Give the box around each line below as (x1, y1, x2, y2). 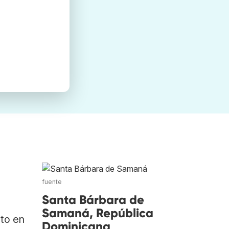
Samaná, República (42, 205, 153, 221)
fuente (42, 178, 62, 186)
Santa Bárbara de (42, 192, 144, 208)
